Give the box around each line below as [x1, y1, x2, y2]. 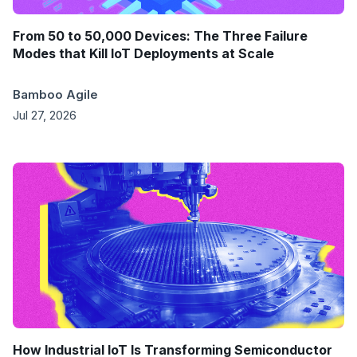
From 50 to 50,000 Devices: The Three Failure [13, 27, 308, 44]
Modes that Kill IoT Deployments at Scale [13, 45, 274, 61]
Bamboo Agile [13, 86, 98, 102]
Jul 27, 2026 [13, 107, 76, 123]
